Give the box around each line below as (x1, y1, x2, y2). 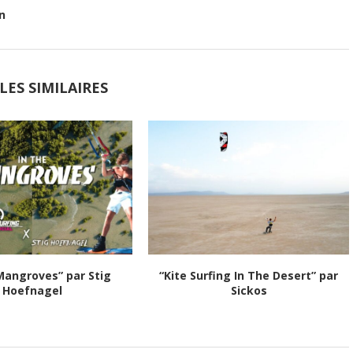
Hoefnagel (2, 283, 62, 299)
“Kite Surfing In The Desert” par (159, 268, 339, 284)
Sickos (230, 283, 267, 299)
